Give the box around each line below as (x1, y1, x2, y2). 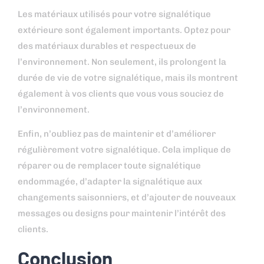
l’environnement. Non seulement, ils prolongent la (18, 56, 226, 67)
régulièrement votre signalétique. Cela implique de (18, 144, 231, 156)
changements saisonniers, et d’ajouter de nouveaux (18, 192, 236, 203)
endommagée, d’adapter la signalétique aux (18, 176, 202, 187)
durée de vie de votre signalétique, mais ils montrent (18, 72, 238, 83)
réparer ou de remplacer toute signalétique (18, 160, 201, 171)
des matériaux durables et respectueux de (18, 40, 196, 51)
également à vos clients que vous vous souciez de (18, 88, 224, 99)
